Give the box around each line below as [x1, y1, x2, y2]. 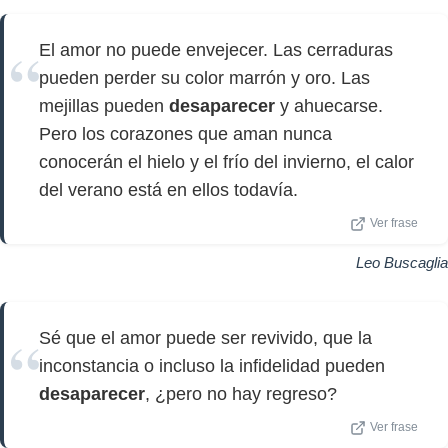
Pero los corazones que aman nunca [39, 124, 332, 144]
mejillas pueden [39, 96, 169, 116]
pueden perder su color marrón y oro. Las [39, 68, 370, 88]
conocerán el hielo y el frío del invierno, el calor [39, 152, 414, 172]
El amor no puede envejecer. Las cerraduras [39, 40, 393, 60]
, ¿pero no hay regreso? [145, 384, 337, 404]
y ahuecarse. [275, 96, 383, 116]
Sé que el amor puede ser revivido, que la [39, 328, 372, 348]
